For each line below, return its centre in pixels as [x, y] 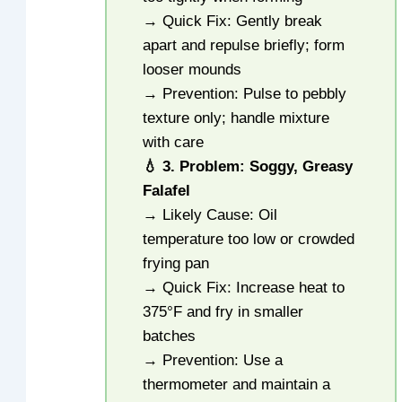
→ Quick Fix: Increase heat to [244, 288]
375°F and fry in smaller [223, 312]
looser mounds [192, 70]
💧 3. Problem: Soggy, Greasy [248, 167]
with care [174, 143]
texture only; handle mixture [236, 118]
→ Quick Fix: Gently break [233, 22]
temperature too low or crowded [249, 240]
